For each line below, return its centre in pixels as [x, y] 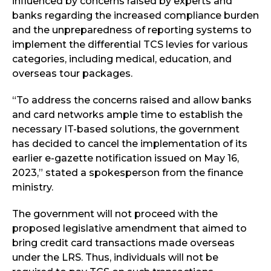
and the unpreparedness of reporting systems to [132, 30]
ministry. [33, 187]
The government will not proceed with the [115, 214]
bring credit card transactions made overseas [123, 243]
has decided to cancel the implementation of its [130, 143]
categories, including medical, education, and [122, 59]
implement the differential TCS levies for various [130, 44]
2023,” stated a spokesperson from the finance [128, 172]
